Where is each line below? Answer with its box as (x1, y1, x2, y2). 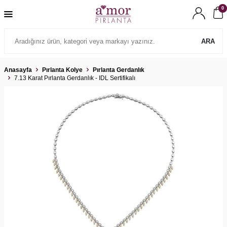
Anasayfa (4, 66, 32, 73)
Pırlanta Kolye (42, 66, 83, 73)
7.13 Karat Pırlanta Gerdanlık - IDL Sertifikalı (14, 74, 135, 82)
